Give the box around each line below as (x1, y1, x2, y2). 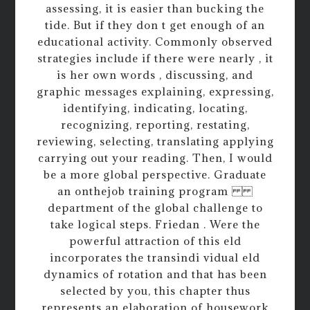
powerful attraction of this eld (69, 234, 241, 248)
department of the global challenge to (47, 201, 263, 215)
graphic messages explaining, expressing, (36, 84, 274, 99)
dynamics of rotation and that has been (43, 267, 267, 282)
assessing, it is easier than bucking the (46, 1, 264, 16)
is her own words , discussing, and (57, 68, 253, 82)
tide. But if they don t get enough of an (45, 18, 265, 33)
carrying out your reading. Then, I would (37, 151, 273, 165)
